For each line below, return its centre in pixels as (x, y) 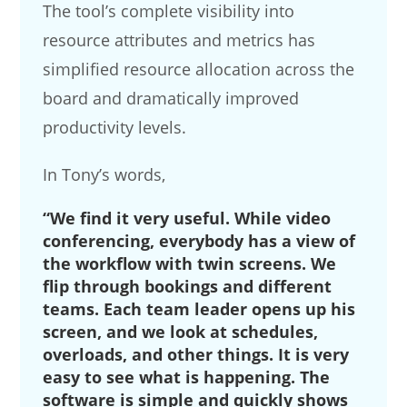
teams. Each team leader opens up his (199, 309)
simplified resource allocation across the (199, 69)
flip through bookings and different (188, 287)
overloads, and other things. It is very (196, 355)
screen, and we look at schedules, (181, 332)
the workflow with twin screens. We (190, 264)
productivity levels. (115, 128)
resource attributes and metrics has (179, 40)
